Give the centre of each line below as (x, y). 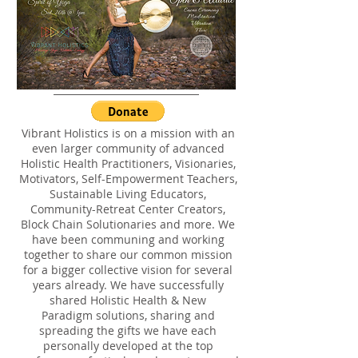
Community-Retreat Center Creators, (128, 209)
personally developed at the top (128, 346)
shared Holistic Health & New (128, 300)
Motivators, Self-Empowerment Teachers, (128, 179)
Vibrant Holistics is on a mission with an (128, 133)
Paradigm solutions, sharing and (128, 315)
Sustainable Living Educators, (128, 194)
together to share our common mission (128, 255)
